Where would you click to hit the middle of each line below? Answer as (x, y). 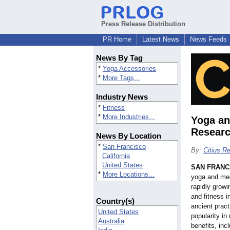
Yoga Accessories (129, 69)
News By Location (129, 136)
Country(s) (115, 201)
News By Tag (119, 58)
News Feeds (208, 39)
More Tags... (121, 78)
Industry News (122, 97)
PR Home (117, 39)
